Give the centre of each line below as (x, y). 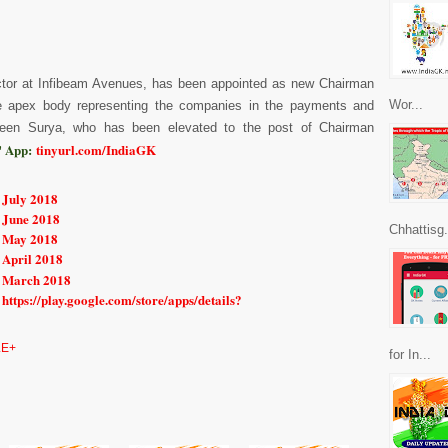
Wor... (406, 105)
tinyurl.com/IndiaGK (96, 149)
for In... (410, 354)
